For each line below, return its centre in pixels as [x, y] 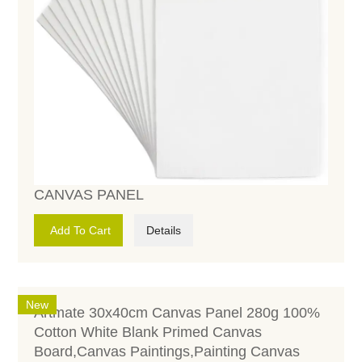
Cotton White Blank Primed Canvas [148, 333]
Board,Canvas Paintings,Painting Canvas [167, 352]
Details [164, 231]
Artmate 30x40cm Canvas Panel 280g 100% [177, 313]
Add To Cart [81, 231]
